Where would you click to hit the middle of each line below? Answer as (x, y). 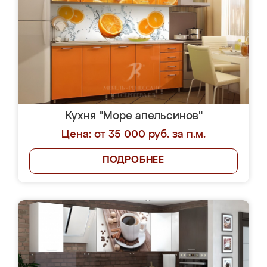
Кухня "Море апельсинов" (133, 116)
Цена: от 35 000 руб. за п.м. (133, 135)
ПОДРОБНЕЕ (133, 160)
